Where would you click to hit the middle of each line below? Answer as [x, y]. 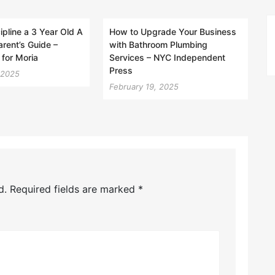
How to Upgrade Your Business [173, 31]
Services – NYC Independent [168, 57]
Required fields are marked [74, 189]
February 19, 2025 [144, 86]
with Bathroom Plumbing [159, 44]
